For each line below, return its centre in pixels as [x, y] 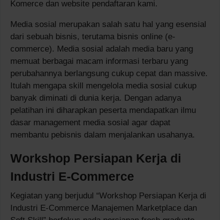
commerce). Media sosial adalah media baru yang [102, 49]
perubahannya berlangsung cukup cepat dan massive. [109, 73]
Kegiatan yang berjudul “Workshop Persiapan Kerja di [108, 195]
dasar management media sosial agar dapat [90, 122]
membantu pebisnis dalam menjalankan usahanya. [103, 135]
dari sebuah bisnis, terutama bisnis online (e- [93, 36]
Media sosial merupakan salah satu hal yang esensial [108, 24]
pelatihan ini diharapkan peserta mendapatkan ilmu [103, 110]
